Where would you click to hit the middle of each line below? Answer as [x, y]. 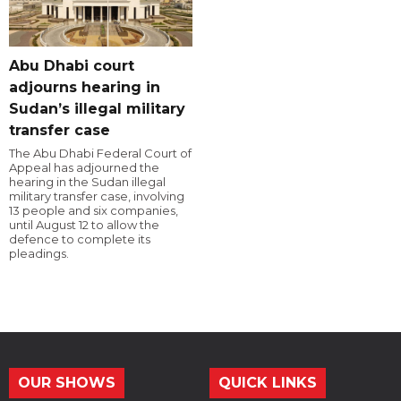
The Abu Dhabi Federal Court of [100, 154]
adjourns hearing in [85, 88]
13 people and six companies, [94, 211]
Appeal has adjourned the [84, 168]
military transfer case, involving [97, 196]
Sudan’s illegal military [97, 109]
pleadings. [39, 254]
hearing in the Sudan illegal [87, 182]
